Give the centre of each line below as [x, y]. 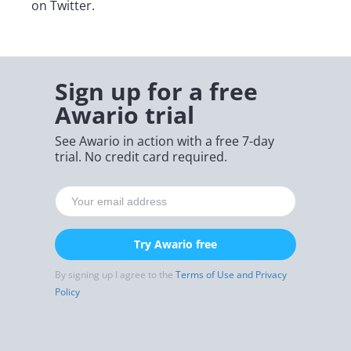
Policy [67, 291]
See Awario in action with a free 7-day [165, 141]
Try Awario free [175, 244]
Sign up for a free [156, 92]
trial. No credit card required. [141, 157]
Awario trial [125, 115]
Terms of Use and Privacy [231, 274]
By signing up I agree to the [115, 274]
